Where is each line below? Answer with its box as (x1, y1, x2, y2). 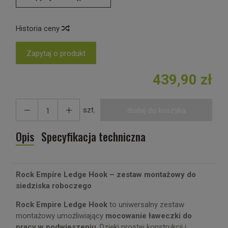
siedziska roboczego (16, 181, 92, 190)
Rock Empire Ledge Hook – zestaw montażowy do (16, 170, 196, 179)
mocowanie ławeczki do (105, 211, 192, 220)
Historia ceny (16, 24, 62, 33)
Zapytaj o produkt (26, 49, 85, 58)
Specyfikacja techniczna (41, 128, 146, 145)
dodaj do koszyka (127, 106, 186, 115)
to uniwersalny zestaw (107, 200, 184, 209)
